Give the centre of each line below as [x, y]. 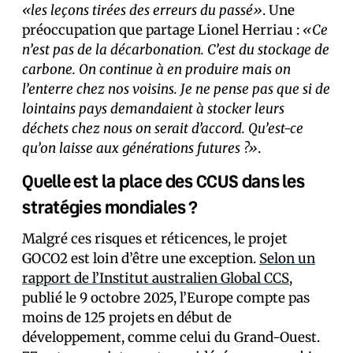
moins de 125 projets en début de [127, 318]
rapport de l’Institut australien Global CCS [156, 279]
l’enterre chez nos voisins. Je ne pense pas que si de [176, 89]
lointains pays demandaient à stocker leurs [153, 109]
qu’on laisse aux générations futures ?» [140, 149]
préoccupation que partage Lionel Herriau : [162, 30]
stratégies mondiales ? [110, 207]
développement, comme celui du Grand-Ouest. [171, 338]
